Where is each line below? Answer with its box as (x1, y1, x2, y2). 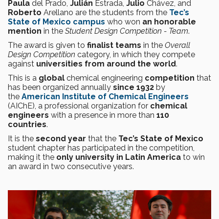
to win (181, 153, 205, 162)
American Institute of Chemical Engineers (22, 92, 189, 101)
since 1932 (113, 83, 154, 92)
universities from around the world (36, 59, 176, 68)
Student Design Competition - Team (65, 26, 188, 36)
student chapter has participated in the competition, (8, 143, 195, 153)
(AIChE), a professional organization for (8, 101, 150, 110)
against (8, 59, 36, 68)
